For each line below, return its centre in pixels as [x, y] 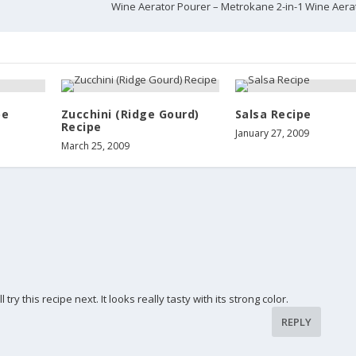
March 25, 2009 [95, 145]
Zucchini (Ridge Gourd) [130, 114]
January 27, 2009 [272, 133]
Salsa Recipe [273, 114]
